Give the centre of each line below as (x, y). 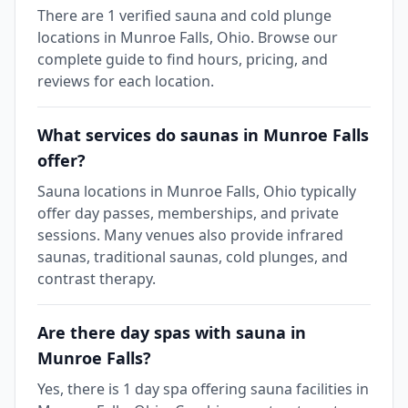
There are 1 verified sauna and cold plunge (184, 15)
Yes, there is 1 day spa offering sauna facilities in (203, 389)
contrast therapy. (97, 279)
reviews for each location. (126, 81)
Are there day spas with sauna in (172, 332)
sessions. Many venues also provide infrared (190, 235)
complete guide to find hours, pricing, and (183, 59)
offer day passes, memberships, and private (188, 213)
